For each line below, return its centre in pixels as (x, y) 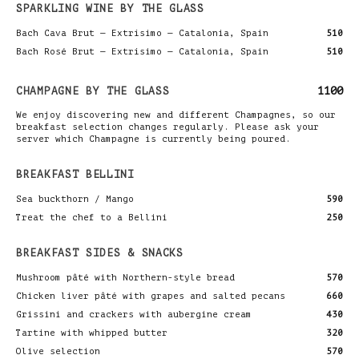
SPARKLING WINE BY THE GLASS (110, 8)
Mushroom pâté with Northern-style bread (125, 277)
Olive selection (58, 351)
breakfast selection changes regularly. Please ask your (167, 127)
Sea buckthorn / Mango (75, 199)
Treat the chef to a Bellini (92, 217)
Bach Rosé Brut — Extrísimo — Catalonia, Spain (142, 51)
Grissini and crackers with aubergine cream (134, 314)
